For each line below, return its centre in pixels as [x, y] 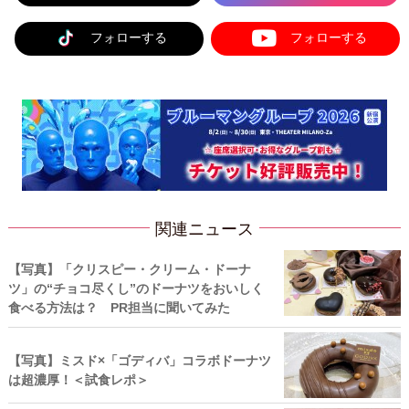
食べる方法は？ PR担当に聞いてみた [119, 307]
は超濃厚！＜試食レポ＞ [78, 379]
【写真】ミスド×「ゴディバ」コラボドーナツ [139, 360]
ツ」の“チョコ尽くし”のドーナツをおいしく [136, 288]
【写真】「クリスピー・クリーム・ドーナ [129, 269]
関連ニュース [204, 229]
